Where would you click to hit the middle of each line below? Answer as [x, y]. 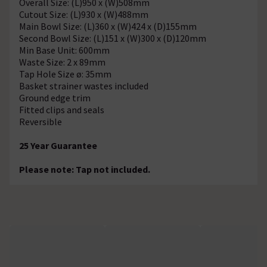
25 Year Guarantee [58, 145]
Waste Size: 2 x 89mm [62, 62]
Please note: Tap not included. [85, 169]
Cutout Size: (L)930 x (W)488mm [84, 14]
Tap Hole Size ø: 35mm [65, 74]
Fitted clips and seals [62, 109]
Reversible [41, 121]
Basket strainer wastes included [84, 86]
